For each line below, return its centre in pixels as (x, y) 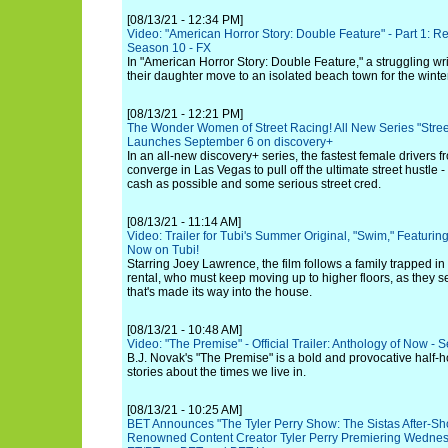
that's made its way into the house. (219, 292)
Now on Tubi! (163, 250)
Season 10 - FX (169, 48)
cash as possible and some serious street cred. (254, 184)
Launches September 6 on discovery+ (230, 142)
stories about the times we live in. (216, 372)
